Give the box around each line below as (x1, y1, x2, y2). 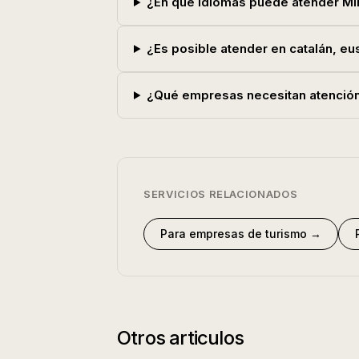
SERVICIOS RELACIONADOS (143, 188, 298, 200)
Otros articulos (117, 326, 244, 349)
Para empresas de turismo (160, 227, 307, 240)
